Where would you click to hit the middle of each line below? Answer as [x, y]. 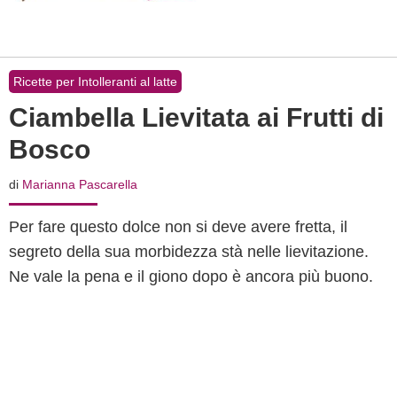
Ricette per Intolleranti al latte [95, 82]
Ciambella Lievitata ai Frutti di [196, 117]
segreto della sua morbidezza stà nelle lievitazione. [189, 252]
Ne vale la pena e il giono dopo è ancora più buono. [191, 276]
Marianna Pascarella [80, 184]
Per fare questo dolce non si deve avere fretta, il [178, 227]
